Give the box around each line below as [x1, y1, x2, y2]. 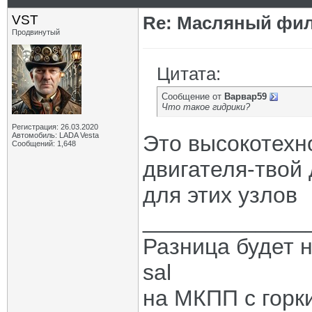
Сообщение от [162, 91, 224, 102]
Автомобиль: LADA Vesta [12, 131, 99, 139]
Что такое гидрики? [162, 102, 250, 112]
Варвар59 [224, 91, 267, 102]
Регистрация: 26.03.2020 [12, 123, 98, 131]
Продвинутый [12, 28, 60, 36]
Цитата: [157, 63, 221, 84]
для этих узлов [143, 182, 297, 208]
